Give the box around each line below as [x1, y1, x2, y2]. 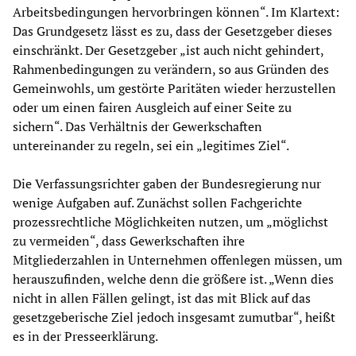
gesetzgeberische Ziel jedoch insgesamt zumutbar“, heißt [13, 308, 335, 327]
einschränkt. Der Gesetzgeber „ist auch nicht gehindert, [13, 41, 323, 60]
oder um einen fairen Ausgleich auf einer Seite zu [13, 99, 292, 117]
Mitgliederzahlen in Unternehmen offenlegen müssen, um [13, 251, 342, 269]
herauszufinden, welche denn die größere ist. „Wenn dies [13, 270, 334, 288]
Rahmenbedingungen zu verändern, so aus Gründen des [13, 60, 329, 79]
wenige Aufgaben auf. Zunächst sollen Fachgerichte [13, 194, 302, 212]
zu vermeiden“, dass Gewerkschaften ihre [13, 232, 245, 250]
